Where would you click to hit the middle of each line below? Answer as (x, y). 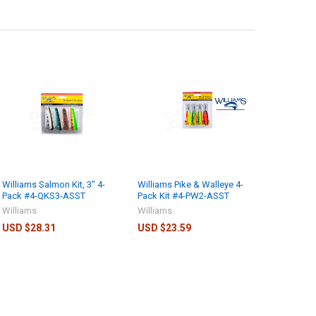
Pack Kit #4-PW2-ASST (184, 195)
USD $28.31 (29, 227)
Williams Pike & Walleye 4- (191, 184)
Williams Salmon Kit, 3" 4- (54, 184)
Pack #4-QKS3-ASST (44, 195)
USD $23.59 (165, 227)
